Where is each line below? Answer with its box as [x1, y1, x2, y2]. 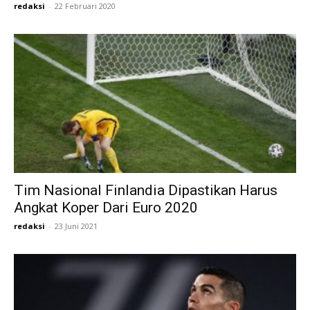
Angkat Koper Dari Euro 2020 [14, 199, 198, 217]
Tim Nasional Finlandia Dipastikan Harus [14, 182, 277, 199]
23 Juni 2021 [55, 221, 98, 232]
